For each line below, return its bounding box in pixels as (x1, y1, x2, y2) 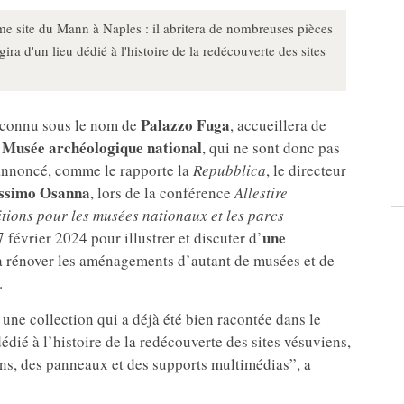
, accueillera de (230, 115, 326, 136)
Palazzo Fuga (137, 114, 230, 137)
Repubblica (193, 160, 266, 181)
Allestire (234, 182, 288, 204)
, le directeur (266, 160, 346, 181)
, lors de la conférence (90, 182, 234, 204)
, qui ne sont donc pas (202, 137, 340, 159)
